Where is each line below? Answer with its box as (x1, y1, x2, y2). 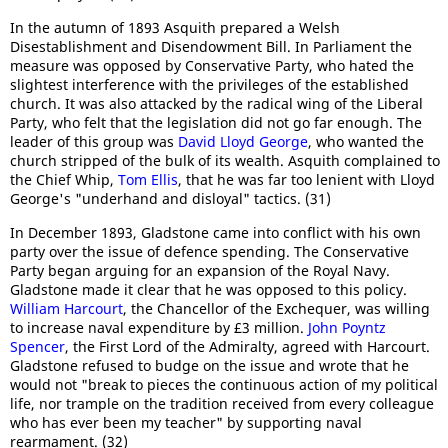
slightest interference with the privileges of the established (10, 74, 409, 94)
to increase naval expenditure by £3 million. (10, 317, 308, 337)
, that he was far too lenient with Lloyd (178, 169, 435, 189)
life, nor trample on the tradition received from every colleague (10, 393, 434, 413)
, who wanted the (308, 131, 424, 151)
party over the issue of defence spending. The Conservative (10, 241, 409, 261)
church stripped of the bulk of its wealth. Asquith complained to (10, 150, 440, 170)
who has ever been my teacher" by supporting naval (10, 412, 362, 432)
